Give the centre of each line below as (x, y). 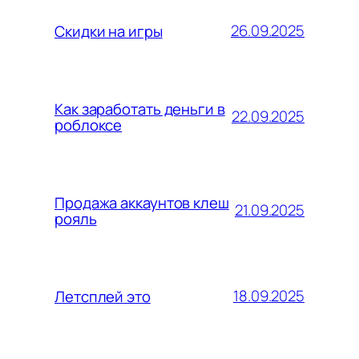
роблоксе (89, 125)
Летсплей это (103, 296)
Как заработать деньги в (140, 109)
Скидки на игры (109, 31)
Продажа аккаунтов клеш (142, 202)
